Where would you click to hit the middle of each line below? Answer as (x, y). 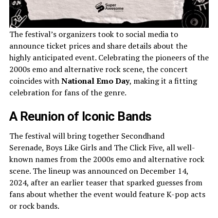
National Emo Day (95, 81)
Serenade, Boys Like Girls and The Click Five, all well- (102, 147)
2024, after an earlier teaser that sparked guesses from (106, 182)
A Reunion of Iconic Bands (80, 116)
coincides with (35, 81)
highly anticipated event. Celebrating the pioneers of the (109, 57)
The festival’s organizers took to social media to (93, 34)
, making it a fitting (163, 81)
